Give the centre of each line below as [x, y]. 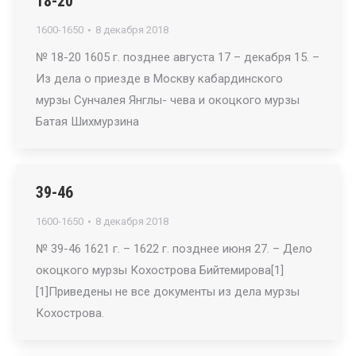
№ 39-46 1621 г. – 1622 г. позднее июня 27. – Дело [174, 249]
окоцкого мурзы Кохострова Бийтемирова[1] [160, 270]
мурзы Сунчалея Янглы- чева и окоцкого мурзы [168, 100]
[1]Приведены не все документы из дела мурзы [168, 292]
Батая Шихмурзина [87, 122]
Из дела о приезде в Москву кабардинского [159, 79]
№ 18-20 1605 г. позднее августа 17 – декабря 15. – [178, 57]
